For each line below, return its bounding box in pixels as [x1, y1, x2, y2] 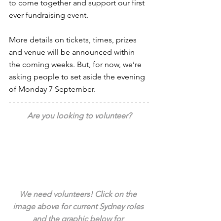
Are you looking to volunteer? [27, 110, 131, 120]
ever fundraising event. [9, 10, 88, 20]
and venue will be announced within [9, 47, 137, 57]
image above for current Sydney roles [12, 201, 146, 211]
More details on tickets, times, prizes [9, 35, 139, 44]
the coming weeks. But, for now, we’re [9, 59, 144, 69]
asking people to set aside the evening [9, 72, 147, 81]
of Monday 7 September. [9, 84, 96, 94]
